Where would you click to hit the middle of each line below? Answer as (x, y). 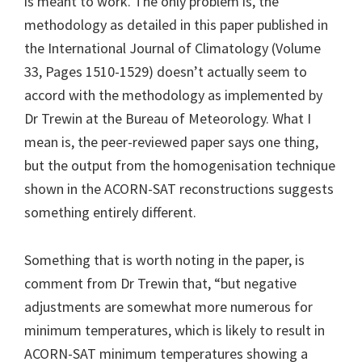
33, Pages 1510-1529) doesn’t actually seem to (166, 71)
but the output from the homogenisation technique (180, 165)
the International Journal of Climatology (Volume (173, 48)
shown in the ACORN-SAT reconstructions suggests (179, 188)
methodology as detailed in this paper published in (176, 24)
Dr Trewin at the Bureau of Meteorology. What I (168, 118)
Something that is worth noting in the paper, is (164, 259)
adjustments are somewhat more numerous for (168, 306)
